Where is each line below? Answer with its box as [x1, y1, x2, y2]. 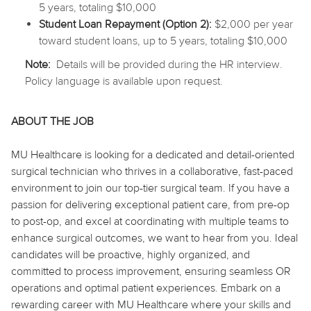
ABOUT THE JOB [11, 114, 94, 128]
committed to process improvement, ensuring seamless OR [11, 264, 291, 278]
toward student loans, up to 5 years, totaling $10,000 [39, 33, 287, 48]
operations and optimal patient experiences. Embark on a [11, 280, 280, 295]
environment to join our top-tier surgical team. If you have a [11, 180, 289, 195]
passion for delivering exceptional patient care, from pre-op [11, 197, 289, 212]
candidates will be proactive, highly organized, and [11, 247, 250, 262]
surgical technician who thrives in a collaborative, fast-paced [11, 164, 293, 178]
